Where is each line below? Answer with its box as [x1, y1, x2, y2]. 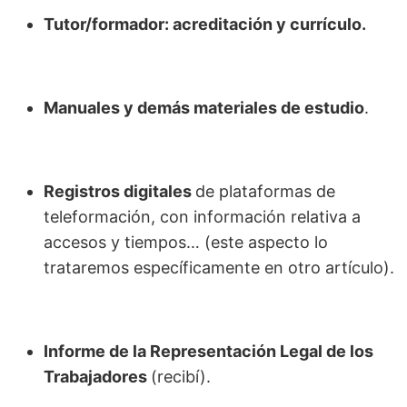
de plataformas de [195, 182, 335, 202]
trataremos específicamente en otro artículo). [44, 258, 394, 278]
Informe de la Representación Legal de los [44, 342, 373, 362]
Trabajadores [44, 367, 151, 387]
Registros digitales [44, 182, 195, 202]
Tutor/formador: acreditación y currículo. [44, 15, 366, 35]
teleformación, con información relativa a [44, 207, 361, 227]
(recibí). [151, 367, 211, 387]
